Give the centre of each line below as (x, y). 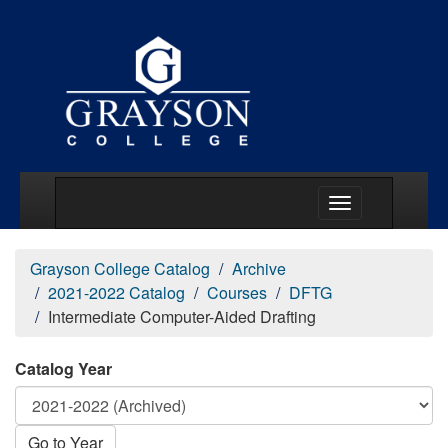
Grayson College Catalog (120, 268)
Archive (259, 268)
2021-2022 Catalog (116, 292)
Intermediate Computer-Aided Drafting (182, 316)
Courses (237, 292)
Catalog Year (63, 368)
